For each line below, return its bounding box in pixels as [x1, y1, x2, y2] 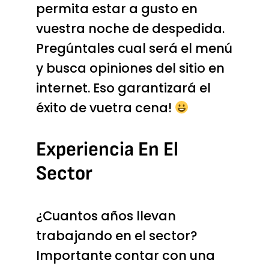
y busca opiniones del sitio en [35, 59, 225, 77]
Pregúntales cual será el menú [35, 39, 232, 57]
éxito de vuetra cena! [35, 98, 175, 116]
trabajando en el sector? [35, 226, 198, 244]
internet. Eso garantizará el [35, 79, 211, 97]
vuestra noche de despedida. [35, 19, 225, 37]
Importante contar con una [35, 246, 215, 264]
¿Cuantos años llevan [35, 207, 176, 225]
